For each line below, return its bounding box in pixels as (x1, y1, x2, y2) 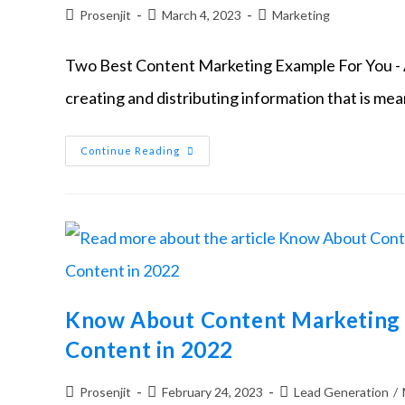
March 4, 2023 (162, 7, 241, 24)
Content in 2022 (65, 336, 234, 363)
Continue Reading (80, 145, 180, 157)
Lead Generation (294, 384, 389, 400)
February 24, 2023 (162, 384, 263, 400)
